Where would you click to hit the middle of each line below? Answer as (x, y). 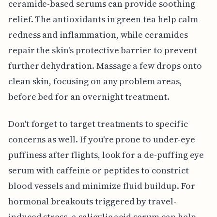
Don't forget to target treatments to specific (98, 124)
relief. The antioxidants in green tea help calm (103, 19)
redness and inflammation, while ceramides (98, 35)
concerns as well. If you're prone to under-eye (101, 139)
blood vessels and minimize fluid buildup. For (101, 186)
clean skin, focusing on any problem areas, (95, 81)
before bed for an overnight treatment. (89, 97)
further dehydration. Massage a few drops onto (105, 66)
